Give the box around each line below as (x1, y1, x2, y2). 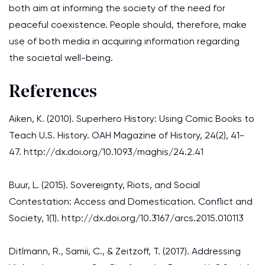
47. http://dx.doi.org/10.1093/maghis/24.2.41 (9, 146, 203, 157)
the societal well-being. (9, 52, 113, 63)
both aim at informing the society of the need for (9, 2, 225, 14)
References (9, 83, 97, 102)
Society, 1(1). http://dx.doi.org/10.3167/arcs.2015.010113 (9, 212, 244, 224)
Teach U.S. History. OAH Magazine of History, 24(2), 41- (9, 130, 244, 141)
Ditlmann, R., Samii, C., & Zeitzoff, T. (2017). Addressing (9, 245, 241, 257)
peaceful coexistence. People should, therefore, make (9, 19, 247, 30)
